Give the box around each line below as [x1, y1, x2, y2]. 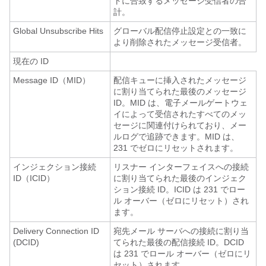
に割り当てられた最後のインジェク [113, 173, 246, 183]
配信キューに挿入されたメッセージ [113, 75, 246, 85]
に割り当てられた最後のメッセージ [113, 87, 246, 96]
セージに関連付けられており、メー [113, 121, 246, 130]
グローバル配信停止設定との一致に [113, 26, 246, 36]
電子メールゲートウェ [164, 98, 248, 107]
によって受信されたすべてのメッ [122, 109, 246, 119]
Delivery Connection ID [13, 226, 99, 236]
